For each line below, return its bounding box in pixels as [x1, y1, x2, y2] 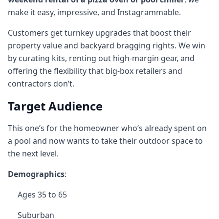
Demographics [8, 169, 65, 179]
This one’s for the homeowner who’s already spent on [8, 123, 207, 133]
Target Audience [8, 98, 103, 114]
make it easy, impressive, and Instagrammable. [8, 7, 181, 18]
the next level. [8, 148, 59, 159]
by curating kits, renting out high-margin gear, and [8, 53, 195, 64]
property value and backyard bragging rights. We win [8, 40, 205, 51]
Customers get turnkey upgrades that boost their [8, 27, 191, 38]
